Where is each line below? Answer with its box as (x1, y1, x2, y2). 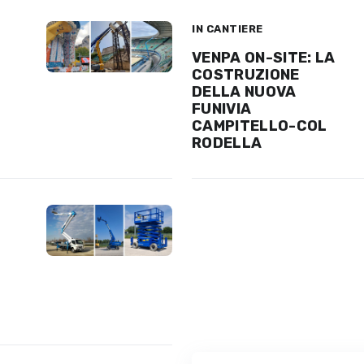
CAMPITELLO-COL (192, 116, 327, 135)
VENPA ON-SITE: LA (192, 48, 336, 67)
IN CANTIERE (192, 22, 263, 35)
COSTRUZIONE (192, 65, 300, 84)
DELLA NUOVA (192, 82, 297, 101)
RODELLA (192, 133, 262, 152)
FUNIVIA (192, 99, 252, 118)
